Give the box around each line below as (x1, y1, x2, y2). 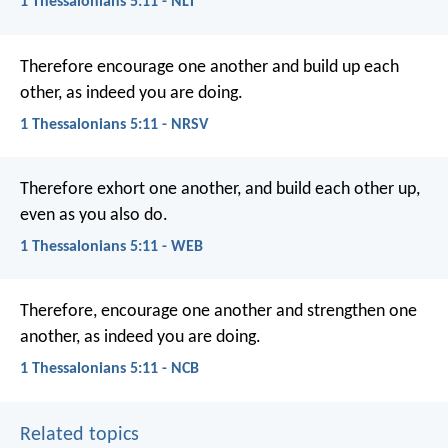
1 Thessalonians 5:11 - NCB (20, 361, 199, 378)
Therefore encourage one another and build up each (20, 57, 399, 77)
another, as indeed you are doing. (20, 328, 261, 348)
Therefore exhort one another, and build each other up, (20, 180, 420, 200)
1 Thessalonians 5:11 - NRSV (20, 116, 208, 133)
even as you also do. (20, 206, 168, 226)
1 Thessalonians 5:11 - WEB (20, 239, 203, 256)
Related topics (20, 424, 139, 445)
